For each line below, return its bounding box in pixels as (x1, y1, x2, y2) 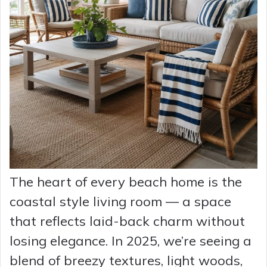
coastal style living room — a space (10, 193, 231, 210)
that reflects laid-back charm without (10, 213, 245, 230)
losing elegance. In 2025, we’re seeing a (10, 232, 252, 250)
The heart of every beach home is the (10, 173, 242, 191)
